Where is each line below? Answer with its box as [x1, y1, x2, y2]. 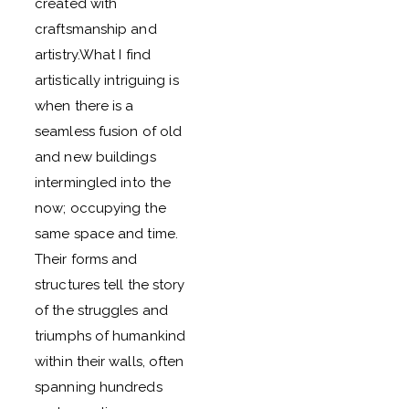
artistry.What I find [35, 47, 151, 63]
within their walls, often [35, 353, 184, 370]
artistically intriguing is [35, 72, 179, 89]
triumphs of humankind [35, 328, 186, 344]
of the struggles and [35, 302, 168, 319]
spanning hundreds [35, 379, 163, 395]
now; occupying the [35, 200, 166, 216]
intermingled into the [35, 174, 172, 191]
